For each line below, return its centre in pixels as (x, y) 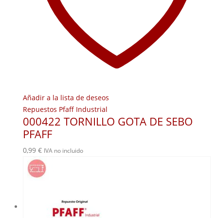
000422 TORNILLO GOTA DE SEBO (108, 122)
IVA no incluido (64, 151)
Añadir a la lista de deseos (66, 98)
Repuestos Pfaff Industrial (65, 109)
